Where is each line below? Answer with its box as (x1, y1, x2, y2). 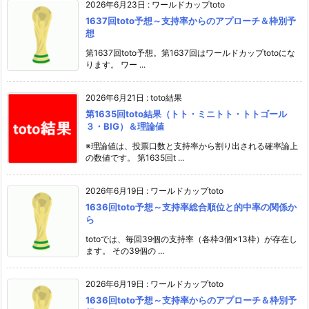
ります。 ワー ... (86, 59, 146, 70)
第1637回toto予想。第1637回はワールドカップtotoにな (86, 47, 295, 58)
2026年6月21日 (86, 92, 144, 103)
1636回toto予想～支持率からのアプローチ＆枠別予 (86, 294, 297, 306)
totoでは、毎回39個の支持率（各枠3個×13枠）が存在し (86, 233, 297, 244)
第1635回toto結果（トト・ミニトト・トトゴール (86, 108, 287, 119)
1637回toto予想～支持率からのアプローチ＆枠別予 (86, 14, 296, 26)
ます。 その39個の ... (86, 245, 164, 256)
